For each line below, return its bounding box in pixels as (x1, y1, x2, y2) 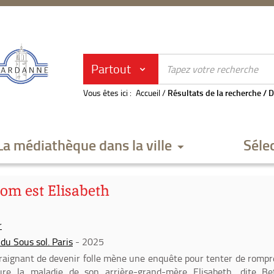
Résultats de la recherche (168, 87, 261, 98)
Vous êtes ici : (83, 87, 131, 98)
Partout (91, 60, 131, 77)
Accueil (136, 87, 160, 98)
